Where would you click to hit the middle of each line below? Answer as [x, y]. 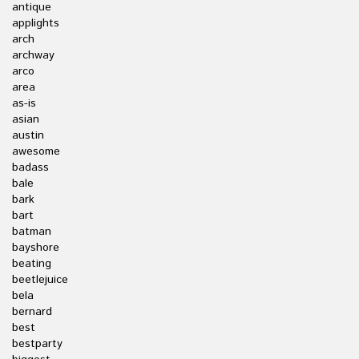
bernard [32, 312]
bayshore [36, 248]
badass [30, 167]
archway [33, 55]
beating [32, 264]
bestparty [37, 344]
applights [36, 23]
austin [28, 135]
